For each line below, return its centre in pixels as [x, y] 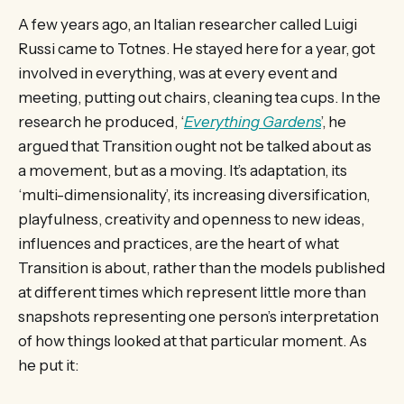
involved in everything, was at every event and [178, 73]
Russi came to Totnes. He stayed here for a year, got [197, 48]
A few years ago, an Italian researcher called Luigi [188, 24]
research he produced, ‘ [101, 121]
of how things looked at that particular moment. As [193, 340]
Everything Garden [249, 121]
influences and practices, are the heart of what [179, 243]
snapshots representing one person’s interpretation [198, 316]
